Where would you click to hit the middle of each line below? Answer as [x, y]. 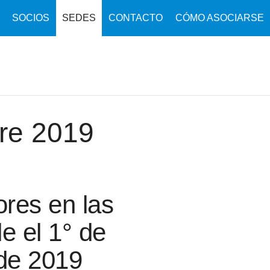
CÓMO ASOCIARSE [220, 18]
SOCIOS [31, 18]
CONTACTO [136, 18]
